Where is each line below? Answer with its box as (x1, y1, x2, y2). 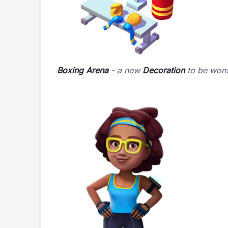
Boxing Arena (57, 65, 108, 75)
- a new (108, 65, 142, 75)
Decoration (142, 65, 185, 75)
